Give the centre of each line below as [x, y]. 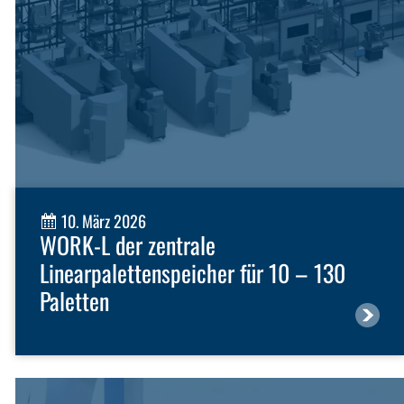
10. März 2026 [101, 221]
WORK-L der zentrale [127, 245]
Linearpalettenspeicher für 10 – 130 [192, 273]
